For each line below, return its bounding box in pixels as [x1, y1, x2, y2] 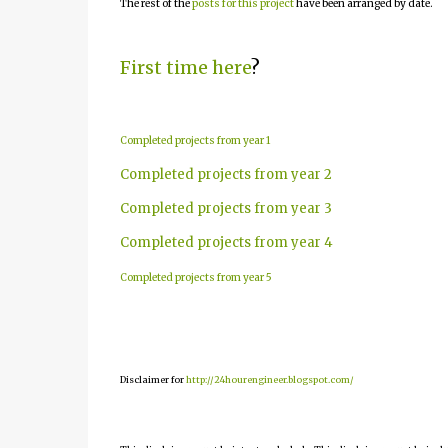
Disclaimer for [119, 374, 186, 385]
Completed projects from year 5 [119, 271, 272, 284]
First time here [119, 56, 251, 79]
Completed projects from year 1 [119, 134, 270, 147]
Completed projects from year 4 [119, 234, 333, 251]
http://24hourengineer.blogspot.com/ [185, 374, 354, 385]
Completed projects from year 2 [119, 166, 332, 183]
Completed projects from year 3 [119, 200, 332, 217]
